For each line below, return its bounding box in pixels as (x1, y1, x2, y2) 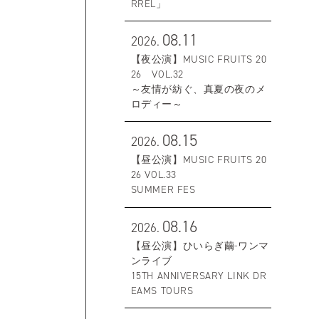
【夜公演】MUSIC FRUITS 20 (130, 52, 267, 66)
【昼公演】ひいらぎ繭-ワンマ (130, 239, 269, 252)
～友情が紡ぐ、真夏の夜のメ (130, 82, 266, 95)
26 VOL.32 (130, 67, 184, 80)
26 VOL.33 (130, 168, 177, 182)
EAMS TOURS (130, 283, 194, 297)
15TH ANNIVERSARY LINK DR (130, 268, 267, 282)
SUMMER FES (130, 183, 196, 197)
